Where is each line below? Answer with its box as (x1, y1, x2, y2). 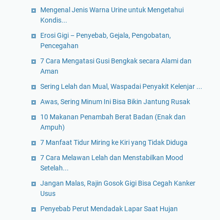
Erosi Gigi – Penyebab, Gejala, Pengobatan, (40, 31, 171, 40)
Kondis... (40, 16, 67, 25)
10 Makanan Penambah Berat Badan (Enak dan (40, 113, 186, 121)
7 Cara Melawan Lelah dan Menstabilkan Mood (40, 154, 183, 162)
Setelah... (40, 164, 69, 172)
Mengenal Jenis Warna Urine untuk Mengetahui (40, 6, 184, 14)
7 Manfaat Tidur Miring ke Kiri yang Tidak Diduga (40, 138, 188, 147)
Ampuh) (40, 123, 65, 132)
